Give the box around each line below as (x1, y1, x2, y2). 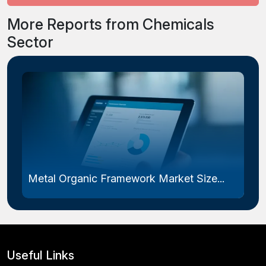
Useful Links (7, 248, 74, 262)
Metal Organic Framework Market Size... (28, 172, 224, 185)
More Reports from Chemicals (7, 15, 214, 33)
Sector (7, 33, 53, 51)
